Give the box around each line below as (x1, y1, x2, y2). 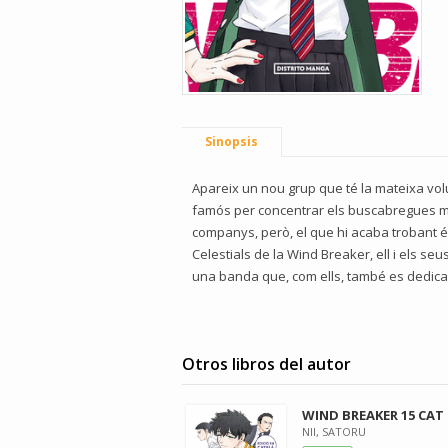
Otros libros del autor (182, 353, 351, 375)
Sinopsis (205, 133, 258, 150)
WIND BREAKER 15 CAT (301, 406, 444, 424)
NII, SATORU (301, 424, 366, 439)
